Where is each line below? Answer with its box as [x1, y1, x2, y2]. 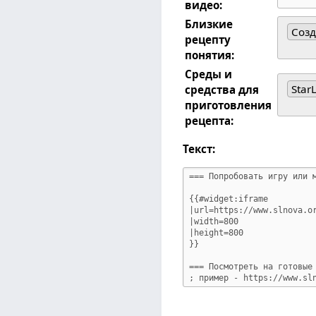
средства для [185, 82, 260, 97]
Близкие [185, 16, 233, 31]
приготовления [185, 97, 272, 112]
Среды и [185, 66, 233, 81]
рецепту [185, 32, 231, 47]
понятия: [185, 47, 235, 62]
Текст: [183, 142, 216, 157]
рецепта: [185, 113, 234, 128]
